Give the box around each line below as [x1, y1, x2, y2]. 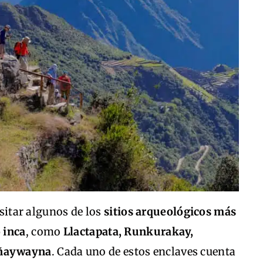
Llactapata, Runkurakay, [63, 224, 194, 238]
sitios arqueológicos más [104, 204, 237, 218]
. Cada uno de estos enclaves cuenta [51, 244, 236, 258]
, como [25, 224, 63, 238]
